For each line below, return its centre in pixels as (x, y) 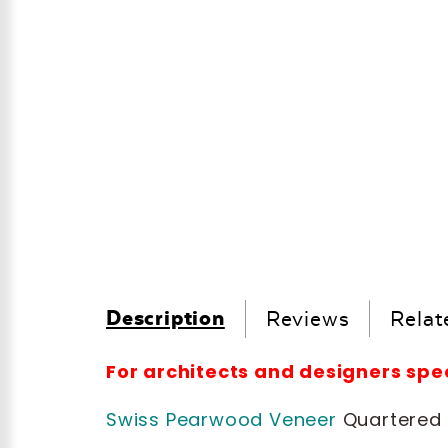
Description (165, 317)
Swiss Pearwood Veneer (221, 419)
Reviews (307, 318)
